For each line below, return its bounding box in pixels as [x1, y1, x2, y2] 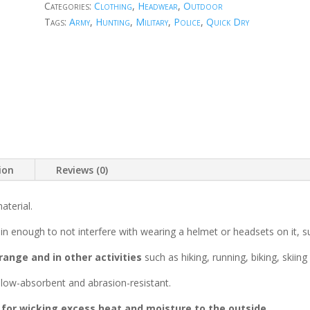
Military [135, 15, 168, 29]
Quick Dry [206, 15, 249, 29]
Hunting [95, 15, 130, 29]
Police [173, 15, 201, 29]
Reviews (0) [56, 163, 108, 176]
